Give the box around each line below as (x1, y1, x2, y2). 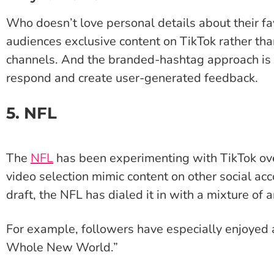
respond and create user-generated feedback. (6, 70, 258, 87)
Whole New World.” (6, 239, 118, 256)
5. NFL (6, 103, 57, 124)
